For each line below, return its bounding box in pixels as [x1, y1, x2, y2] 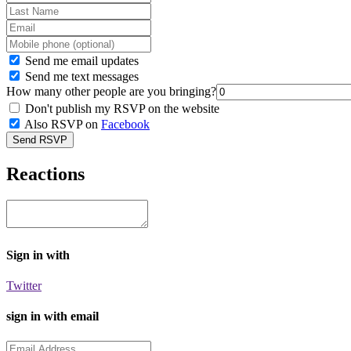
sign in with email [6, 309, 99, 324]
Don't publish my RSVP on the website [22, 101, 219, 115]
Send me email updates [22, 53, 139, 67]
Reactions [6, 163, 85, 184]
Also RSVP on [22, 117, 101, 131]
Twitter [6, 279, 42, 293]
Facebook [101, 117, 150, 131]
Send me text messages [22, 69, 139, 83]
